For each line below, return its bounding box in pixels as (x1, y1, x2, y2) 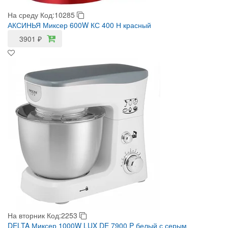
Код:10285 (40, 10, 77, 20)
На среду (8, 10, 38, 20)
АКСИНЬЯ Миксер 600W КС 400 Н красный (8, 20, 151, 30)
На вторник (8, 210, 45, 220)
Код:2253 (47, 210, 79, 220)
